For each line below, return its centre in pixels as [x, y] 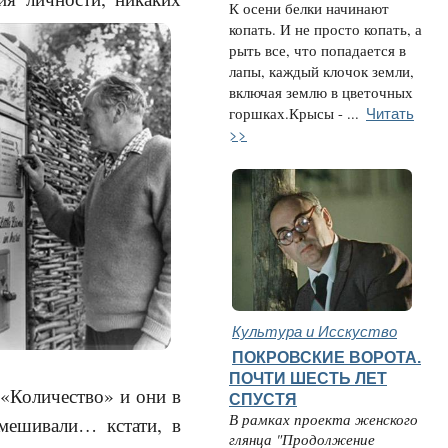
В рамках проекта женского [323, 419]
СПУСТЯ [263, 399]
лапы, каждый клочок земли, [321, 71]
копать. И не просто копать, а [325, 29]
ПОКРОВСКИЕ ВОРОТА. [326, 357]
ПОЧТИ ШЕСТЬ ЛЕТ [308, 378]
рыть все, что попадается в [317, 50]
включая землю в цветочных [321, 92]
